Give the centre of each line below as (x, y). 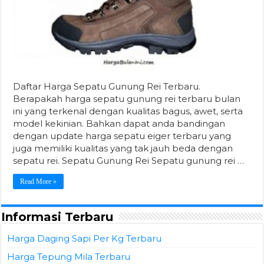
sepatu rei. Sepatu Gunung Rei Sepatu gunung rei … (129, 160)
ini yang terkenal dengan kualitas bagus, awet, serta (128, 111)
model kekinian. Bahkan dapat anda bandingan (119, 123)
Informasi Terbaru (57, 217)
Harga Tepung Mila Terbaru (69, 256)
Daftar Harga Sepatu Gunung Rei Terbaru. (107, 86)
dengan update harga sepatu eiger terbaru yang (122, 136)
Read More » (39, 181)
